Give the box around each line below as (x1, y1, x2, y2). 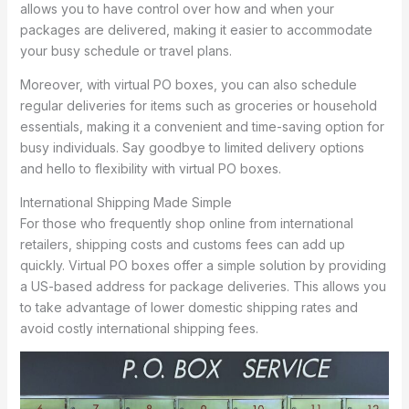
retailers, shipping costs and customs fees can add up (19, 236, 345, 253)
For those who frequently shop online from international (19, 215, 353, 232)
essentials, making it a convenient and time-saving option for (19, 119, 384, 135)
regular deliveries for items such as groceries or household (19, 98, 377, 114)
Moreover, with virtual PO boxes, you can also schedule (19, 77, 357, 93)
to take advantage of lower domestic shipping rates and (19, 299, 358, 316)
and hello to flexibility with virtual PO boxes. (19, 161, 281, 177)
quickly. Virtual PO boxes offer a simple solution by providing (19, 257, 386, 274)
